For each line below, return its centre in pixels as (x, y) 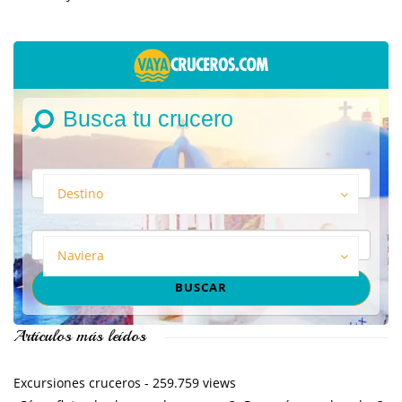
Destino (80, 193)
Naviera (81, 255)
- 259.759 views (188, 382)
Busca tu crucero (148, 119)
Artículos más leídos (80, 335)
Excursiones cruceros (77, 382)
